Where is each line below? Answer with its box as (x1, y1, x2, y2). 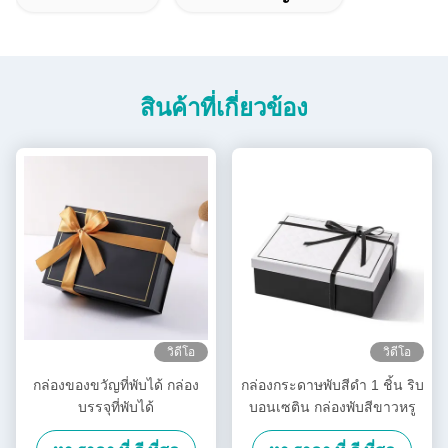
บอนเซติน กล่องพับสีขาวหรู (248, 398, 416, 415)
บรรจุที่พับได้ (78, 398, 154, 415)
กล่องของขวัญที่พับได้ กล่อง (33, 376, 199, 393)
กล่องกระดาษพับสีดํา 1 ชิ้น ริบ (240, 376, 424, 393)
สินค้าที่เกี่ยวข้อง (140, 93, 308, 121)
